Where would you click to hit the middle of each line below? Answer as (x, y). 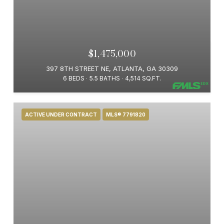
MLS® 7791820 (126, 114)
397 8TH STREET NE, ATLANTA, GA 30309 (112, 68)
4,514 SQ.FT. (143, 78)
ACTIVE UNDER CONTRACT (61, 114)
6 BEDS (73, 78)
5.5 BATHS (104, 78)
